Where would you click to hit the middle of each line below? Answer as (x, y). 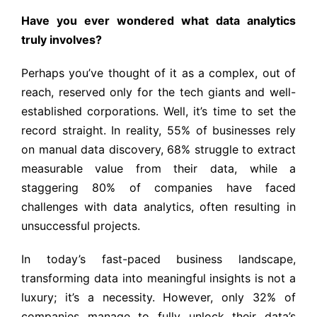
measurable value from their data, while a (158, 169)
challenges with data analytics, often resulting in (158, 207)
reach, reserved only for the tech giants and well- (158, 92)
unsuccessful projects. (80, 226)
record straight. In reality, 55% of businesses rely (158, 131)
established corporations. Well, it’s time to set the (158, 111)
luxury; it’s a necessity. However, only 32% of (158, 298)
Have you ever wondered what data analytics (158, 21)
